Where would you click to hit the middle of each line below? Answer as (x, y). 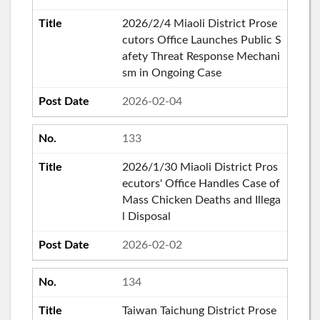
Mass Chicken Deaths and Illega (201, 200)
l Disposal (146, 216)
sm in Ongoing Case (171, 72)
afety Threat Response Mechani (201, 56)
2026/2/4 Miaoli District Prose (199, 23)
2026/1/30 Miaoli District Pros (200, 167)
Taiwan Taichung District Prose (199, 310)
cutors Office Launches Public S (201, 40)
